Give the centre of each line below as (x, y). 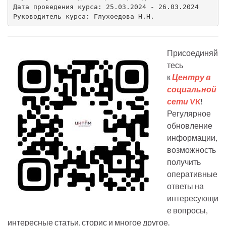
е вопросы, (187, 210)
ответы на (185, 186)
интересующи (193, 198)
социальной (192, 89)
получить (184, 162)
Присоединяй (192, 53)
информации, (192, 138)
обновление (190, 126)
